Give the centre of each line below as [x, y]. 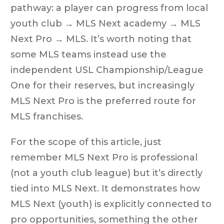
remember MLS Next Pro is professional [104, 157]
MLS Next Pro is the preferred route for [103, 101]
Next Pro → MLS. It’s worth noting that [101, 39]
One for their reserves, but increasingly [102, 85]
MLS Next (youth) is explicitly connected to [111, 204]
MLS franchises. [47, 116]
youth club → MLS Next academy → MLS [105, 23]
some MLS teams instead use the [88, 54]
